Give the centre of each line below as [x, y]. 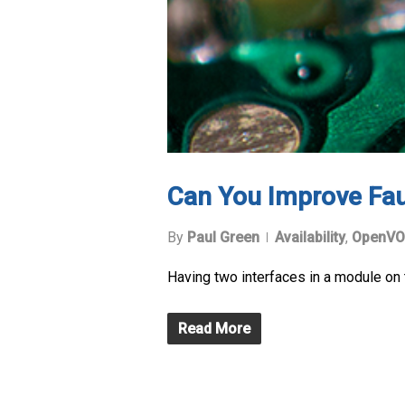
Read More [214, 329]
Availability [310, 238]
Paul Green [223, 238]
